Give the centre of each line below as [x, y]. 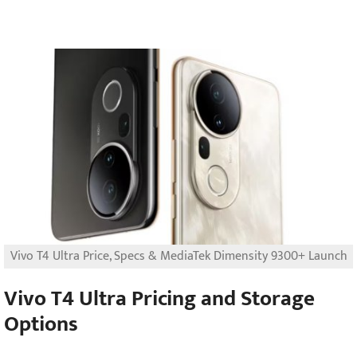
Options [41, 324]
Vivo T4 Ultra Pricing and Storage [159, 299]
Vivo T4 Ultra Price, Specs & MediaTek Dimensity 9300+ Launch [178, 256]
